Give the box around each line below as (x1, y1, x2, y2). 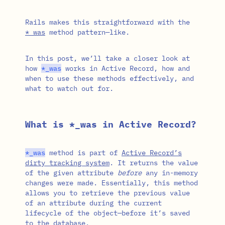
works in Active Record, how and (61, 63, 190, 73)
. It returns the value (109, 158, 198, 167)
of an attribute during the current (25, 198, 162, 207)
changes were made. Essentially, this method (25, 178, 198, 187)
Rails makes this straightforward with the (25, 17, 190, 27)
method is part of (45, 148, 122, 157)
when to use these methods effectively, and (25, 73, 194, 83)
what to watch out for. (25, 83, 114, 93)
